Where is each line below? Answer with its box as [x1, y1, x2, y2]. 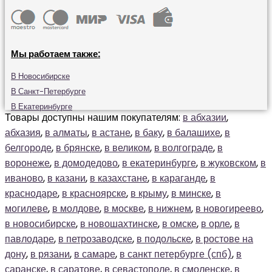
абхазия [5, 126, 41, 140]
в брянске [56, 141, 100, 155]
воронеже [5, 156, 50, 170]
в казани [47, 171, 86, 185]
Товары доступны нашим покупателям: [5, 110, 183, 124]
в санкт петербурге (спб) [120, 247, 232, 261]
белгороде [5, 141, 52, 155]
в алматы [45, 126, 87, 140]
